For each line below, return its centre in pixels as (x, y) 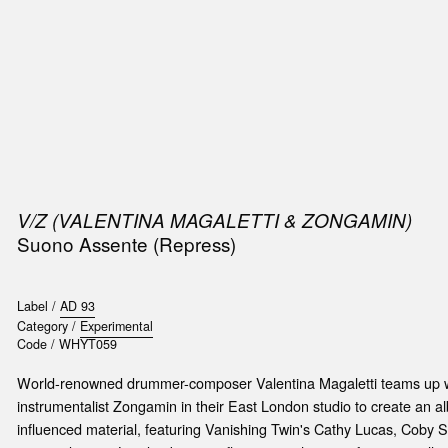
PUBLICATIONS (93, 39)
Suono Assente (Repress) (126, 243)
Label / (38, 306)
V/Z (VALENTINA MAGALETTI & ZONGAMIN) (214, 219)
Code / (37, 344)
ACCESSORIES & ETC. (237, 39)
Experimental (116, 326)
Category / (48, 326)
